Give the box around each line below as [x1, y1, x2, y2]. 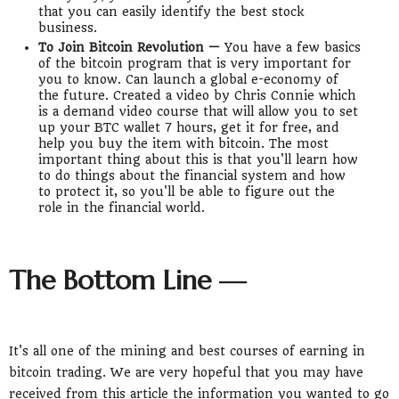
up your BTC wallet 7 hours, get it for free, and [37, 119, 339, 134]
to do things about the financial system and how [37, 167, 346, 183]
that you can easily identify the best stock [37, 4, 304, 20]
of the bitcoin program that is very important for [37, 55, 351, 70]
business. [37, 20, 97, 36]
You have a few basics [219, 39, 361, 54]
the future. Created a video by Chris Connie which [37, 87, 355, 102]
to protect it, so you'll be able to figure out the [37, 183, 335, 199]
